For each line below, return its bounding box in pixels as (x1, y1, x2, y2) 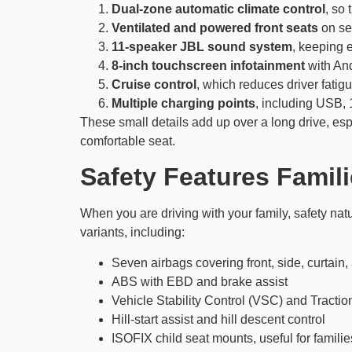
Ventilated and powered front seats (112, 21, 318, 35)
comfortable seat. (80, 134, 175, 148)
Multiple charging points (112, 97, 255, 110)
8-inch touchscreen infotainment (112, 59, 305, 72)
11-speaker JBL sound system (112, 40, 292, 53)
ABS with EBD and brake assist (112, 274, 288, 288)
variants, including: (80, 225, 185, 240)
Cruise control (112, 78, 196, 91)
